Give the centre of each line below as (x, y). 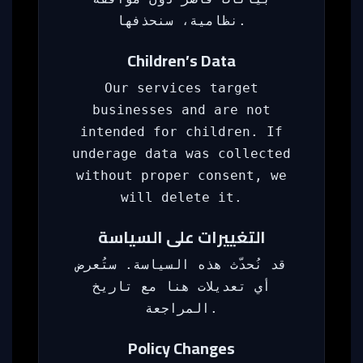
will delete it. (181, 197)
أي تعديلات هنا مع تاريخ (181, 286)
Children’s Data (181, 60)
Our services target (181, 88)
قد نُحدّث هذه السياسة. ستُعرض (181, 265)
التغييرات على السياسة (181, 237)
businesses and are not (181, 110)
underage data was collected (181, 154)
